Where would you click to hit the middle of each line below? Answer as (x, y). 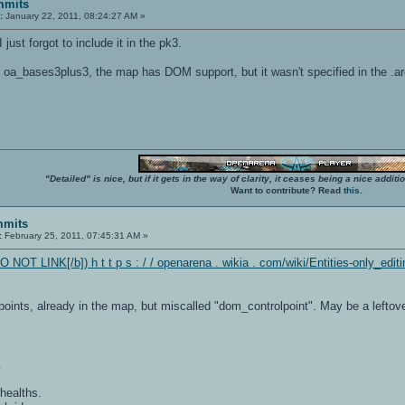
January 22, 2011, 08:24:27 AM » (75, 15)
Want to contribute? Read (287, 190)
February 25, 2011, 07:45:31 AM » (75, 235)
